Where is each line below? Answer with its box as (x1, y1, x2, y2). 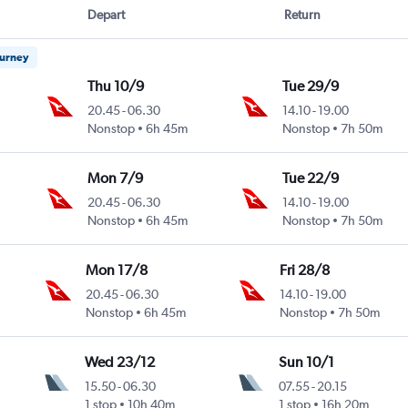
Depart (87, 7, 125, 23)
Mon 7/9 (87, 169, 143, 188)
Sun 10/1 (279, 353, 335, 372)
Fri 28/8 (279, 261, 330, 280)
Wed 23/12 (85, 353, 156, 372)
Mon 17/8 (85, 261, 148, 280)
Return (284, 7, 321, 23)
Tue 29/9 (282, 77, 340, 96)
